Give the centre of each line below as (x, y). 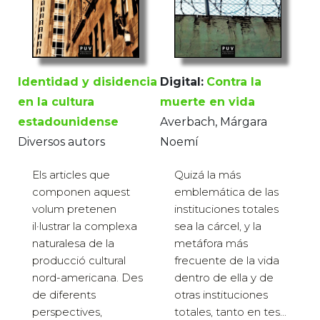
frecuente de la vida (227, 261)
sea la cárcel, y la (218, 226)
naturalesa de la (73, 244)
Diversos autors (61, 142)
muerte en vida (207, 102)
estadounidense (68, 122)
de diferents (64, 295)
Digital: (182, 82)
